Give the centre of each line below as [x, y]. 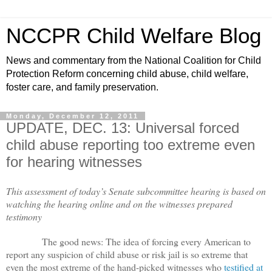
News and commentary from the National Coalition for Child [134, 60]
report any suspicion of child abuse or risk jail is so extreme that [127, 254]
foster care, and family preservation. [82, 87]
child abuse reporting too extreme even [131, 145]
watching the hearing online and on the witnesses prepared [119, 203]
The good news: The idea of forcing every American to [128, 241]
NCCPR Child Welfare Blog [134, 36]
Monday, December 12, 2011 [73, 116]
